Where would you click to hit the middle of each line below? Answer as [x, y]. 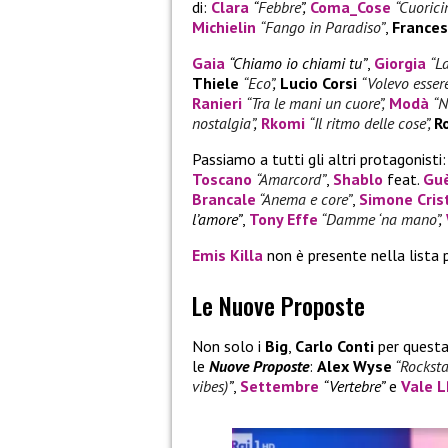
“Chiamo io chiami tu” [298, 62]
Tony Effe [283, 218]
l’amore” [217, 218]
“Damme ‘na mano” [380, 218]
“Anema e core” [305, 198]
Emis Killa [227, 254]
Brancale [224, 198]
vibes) [210, 385]
